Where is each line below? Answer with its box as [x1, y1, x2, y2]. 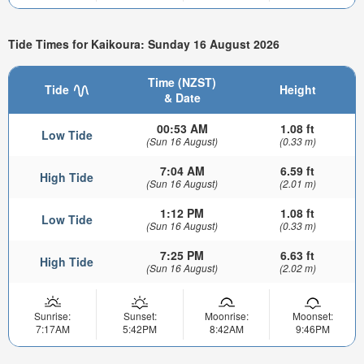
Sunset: [123, 308, 157, 323]
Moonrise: [204, 308, 249, 323]
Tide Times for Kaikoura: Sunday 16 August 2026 [8, 35, 279, 52]
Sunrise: [34, 308, 71, 323]
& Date [163, 89, 201, 106]
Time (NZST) [148, 73, 216, 90]
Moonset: [292, 308, 333, 323]
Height [279, 80, 316, 97]
